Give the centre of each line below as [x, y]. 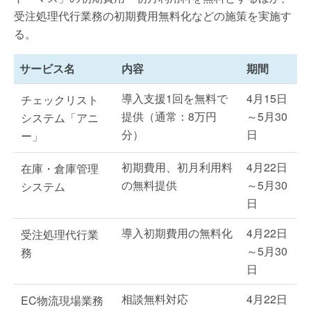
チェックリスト [60, 100]
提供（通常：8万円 [169, 116]
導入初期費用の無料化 [177, 233]
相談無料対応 [155, 299]
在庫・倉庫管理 [60, 168]
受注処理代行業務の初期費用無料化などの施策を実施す [153, 16]
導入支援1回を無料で [175, 98]
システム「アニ [60, 118]
